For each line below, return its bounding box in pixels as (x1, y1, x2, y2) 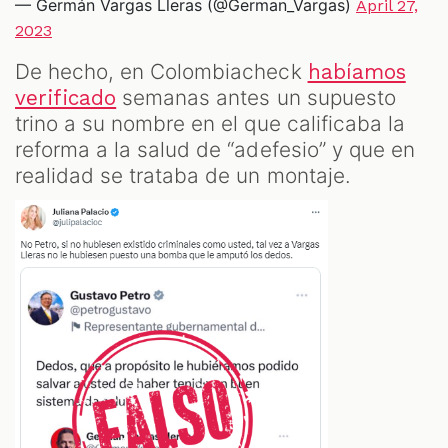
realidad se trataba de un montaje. (15, 163, 351, 189)
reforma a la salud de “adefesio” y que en (15, 137, 415, 163)
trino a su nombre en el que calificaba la (15, 111, 405, 137)
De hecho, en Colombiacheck (15, 59, 308, 85)
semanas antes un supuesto (116, 85, 396, 111)
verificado (15, 86, 117, 111)
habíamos (307, 60, 406, 85)
